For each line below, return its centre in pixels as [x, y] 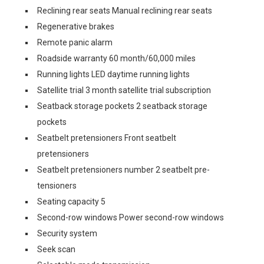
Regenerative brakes [76, 26]
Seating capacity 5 [71, 201]
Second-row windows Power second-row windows [131, 217]
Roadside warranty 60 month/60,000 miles [116, 58]
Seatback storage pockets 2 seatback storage [122, 106]
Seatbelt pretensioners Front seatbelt [107, 138]
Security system [67, 233]
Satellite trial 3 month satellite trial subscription [124, 90]
